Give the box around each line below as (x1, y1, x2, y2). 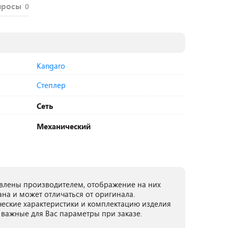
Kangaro (37, 61, 65, 71)
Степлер (37, 80, 66, 90)
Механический (37, 121, 91, 131)
